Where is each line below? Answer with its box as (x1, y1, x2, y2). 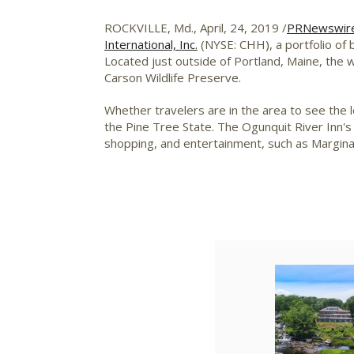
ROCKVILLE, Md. (104, 20, 194, 36)
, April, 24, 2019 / (194, 20, 287, 36)
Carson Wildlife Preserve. (104, 70, 241, 85)
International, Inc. (104, 36, 198, 52)
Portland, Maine (234, 53, 319, 69)
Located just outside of (104, 53, 234, 69)
